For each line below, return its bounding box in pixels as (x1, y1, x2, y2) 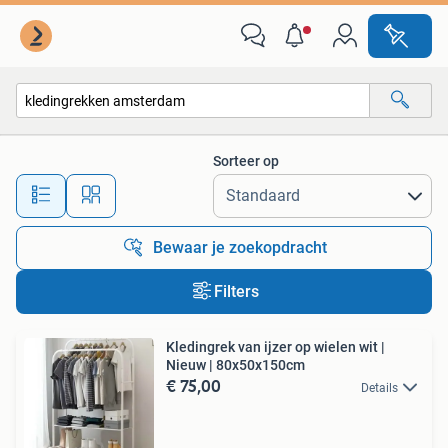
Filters (213, 282, 259, 301)
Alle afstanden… (161, 178, 260, 195)
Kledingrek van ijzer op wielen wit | (166, 339, 385, 355)
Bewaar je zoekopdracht (153, 238, 327, 257)
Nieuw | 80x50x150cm (166, 357, 305, 373)
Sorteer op (213, 153, 279, 169)
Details (361, 381, 398, 395)
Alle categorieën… (37, 135, 144, 152)
